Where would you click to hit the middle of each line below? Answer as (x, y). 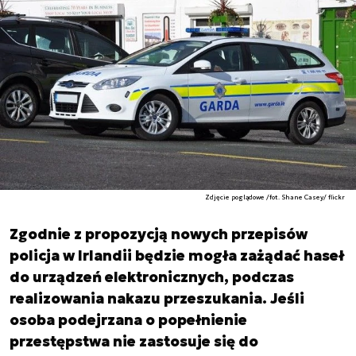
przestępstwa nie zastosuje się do (134, 341)
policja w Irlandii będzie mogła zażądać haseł (177, 255)
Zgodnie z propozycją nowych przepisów (159, 234)
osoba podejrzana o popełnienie (128, 320)
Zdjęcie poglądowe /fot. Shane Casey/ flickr (275, 197)
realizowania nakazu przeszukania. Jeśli (157, 298)
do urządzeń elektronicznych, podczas (152, 277)
